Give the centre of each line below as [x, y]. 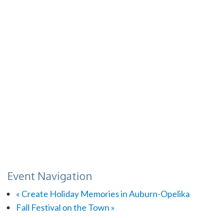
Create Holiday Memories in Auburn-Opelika [105, 193]
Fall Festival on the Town [63, 207]
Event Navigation [50, 175]
